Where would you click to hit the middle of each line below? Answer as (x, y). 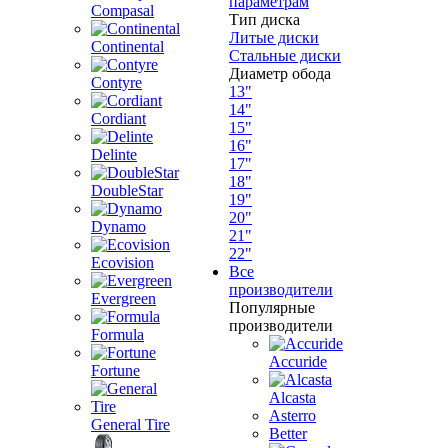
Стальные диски (285, 55)
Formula (117, 334)
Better (288, 433)
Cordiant (118, 118)
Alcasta (292, 397)
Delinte (114, 154)
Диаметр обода (280, 73)
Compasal (122, 10)
